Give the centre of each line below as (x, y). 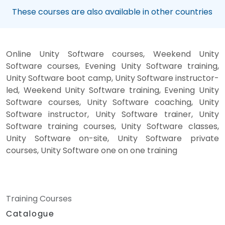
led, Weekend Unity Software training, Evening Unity (113, 90)
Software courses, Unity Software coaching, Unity (113, 102)
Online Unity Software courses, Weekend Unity (113, 54)
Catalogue (30, 214)
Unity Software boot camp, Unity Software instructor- (113, 78)
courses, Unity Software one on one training (92, 151)
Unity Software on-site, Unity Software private (113, 139)
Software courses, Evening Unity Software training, (113, 66)
